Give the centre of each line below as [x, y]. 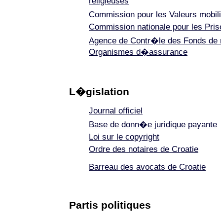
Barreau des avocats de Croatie [147, 167]
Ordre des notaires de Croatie [144, 149]
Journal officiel [116, 111]
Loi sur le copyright [124, 137]
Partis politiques [110, 205]
